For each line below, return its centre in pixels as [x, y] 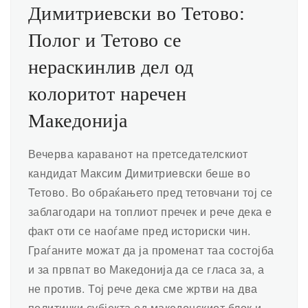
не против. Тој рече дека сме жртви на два [143, 288]
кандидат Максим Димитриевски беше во [140, 173]
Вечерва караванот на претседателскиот [138, 154]
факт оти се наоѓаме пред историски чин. [140, 231]
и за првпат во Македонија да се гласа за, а [146, 269]
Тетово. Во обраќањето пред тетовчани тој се [151, 192]
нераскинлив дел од [111, 67]
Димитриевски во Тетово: [137, 13]
